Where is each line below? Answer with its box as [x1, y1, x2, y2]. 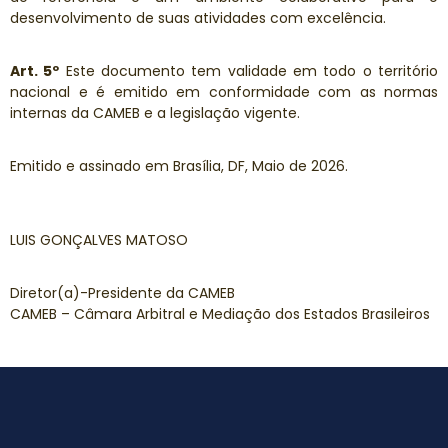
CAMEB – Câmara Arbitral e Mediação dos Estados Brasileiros [10, 304, 430, 324]
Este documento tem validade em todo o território [59, 61, 439, 81]
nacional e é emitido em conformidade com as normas [10, 82, 438, 102]
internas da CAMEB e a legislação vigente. [10, 103, 300, 123]
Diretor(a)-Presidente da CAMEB [10, 283, 235, 303]
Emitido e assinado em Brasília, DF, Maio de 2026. [10, 156, 348, 176]
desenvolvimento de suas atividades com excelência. [10, 8, 386, 28]
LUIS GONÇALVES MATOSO [10, 230, 188, 250]
